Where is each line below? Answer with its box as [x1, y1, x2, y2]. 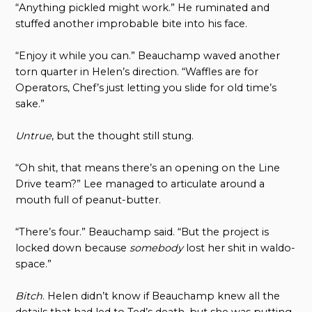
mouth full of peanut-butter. [15, 193, 162, 206]
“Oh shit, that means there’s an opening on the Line [15, 161, 281, 174]
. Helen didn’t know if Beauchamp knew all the [42, 289, 281, 302]
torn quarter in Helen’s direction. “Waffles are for [15, 65, 259, 78]
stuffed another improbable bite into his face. [15, 17, 248, 30]
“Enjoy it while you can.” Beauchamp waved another [15, 49, 281, 62]
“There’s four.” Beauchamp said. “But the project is [15, 225, 270, 238]
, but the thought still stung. [52, 129, 194, 142]
